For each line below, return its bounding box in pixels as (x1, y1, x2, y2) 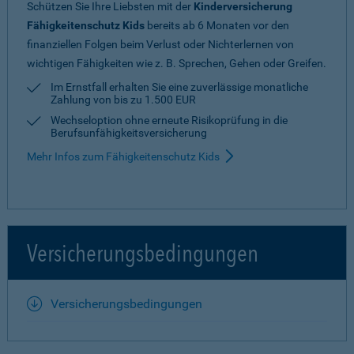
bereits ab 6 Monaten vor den (145, 19, 289, 32)
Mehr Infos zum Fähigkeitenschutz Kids (27, 150, 220, 163)
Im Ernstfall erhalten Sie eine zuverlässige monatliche (51, 81, 308, 93)
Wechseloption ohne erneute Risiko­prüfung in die (51, 114, 288, 126)
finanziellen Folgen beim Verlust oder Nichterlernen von (27, 38, 294, 51)
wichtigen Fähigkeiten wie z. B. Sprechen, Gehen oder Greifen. (27, 57, 326, 70)
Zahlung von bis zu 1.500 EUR (51, 93, 196, 106)
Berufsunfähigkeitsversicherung (51, 126, 207, 139)
